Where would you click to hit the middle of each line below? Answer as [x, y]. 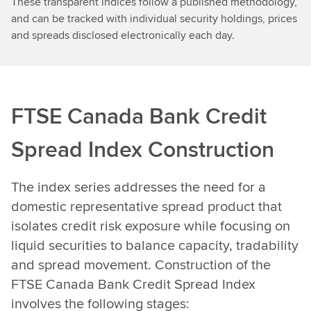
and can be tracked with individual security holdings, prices [154, 18]
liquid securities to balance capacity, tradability [155, 245]
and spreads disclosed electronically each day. [123, 35]
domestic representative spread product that [146, 206]
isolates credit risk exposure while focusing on [151, 225]
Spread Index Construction [143, 149]
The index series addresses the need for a [138, 186]
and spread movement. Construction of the [141, 264]
